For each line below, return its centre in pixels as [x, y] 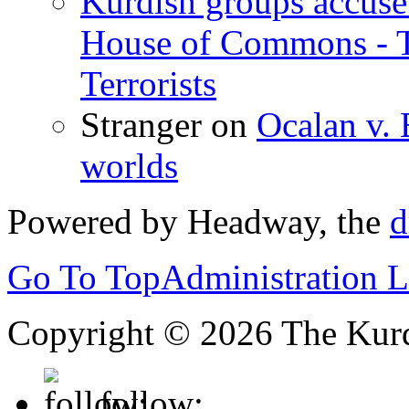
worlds [129, 165]
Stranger [141, 124]
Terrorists [148, 83]
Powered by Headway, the [199, 221]
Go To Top [84, 277]
